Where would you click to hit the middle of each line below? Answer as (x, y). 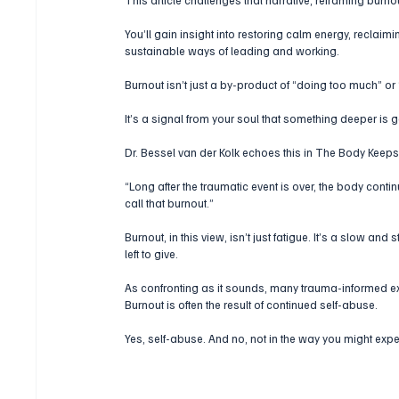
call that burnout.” (170, 203)
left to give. (152, 253)
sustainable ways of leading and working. (234, 50)
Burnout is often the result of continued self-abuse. (252, 304)
